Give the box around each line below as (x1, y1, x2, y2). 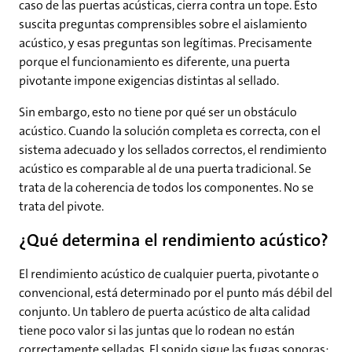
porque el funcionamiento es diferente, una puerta (19, 53, 290, 71)
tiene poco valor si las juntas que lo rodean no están (19, 322, 295, 339)
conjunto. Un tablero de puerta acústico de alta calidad (19, 303, 310, 321)
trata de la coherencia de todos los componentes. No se (19, 179, 313, 196)
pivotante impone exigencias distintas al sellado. (19, 72, 279, 90)
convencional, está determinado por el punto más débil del (19, 284, 332, 302)
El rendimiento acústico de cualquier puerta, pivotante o (19, 266, 319, 283)
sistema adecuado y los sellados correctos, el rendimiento (19, 141, 327, 159)
